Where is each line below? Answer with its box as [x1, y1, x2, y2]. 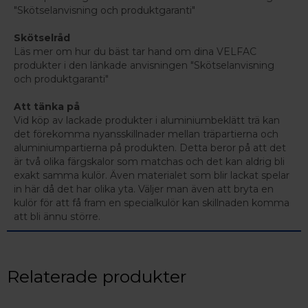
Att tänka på [14, 100, 80, 113]
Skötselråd [14, 31, 70, 44]
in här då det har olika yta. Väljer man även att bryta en [14, 182, 274, 195]
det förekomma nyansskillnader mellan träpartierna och [14, 127, 278, 140]
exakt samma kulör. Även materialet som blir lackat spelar [14, 168, 289, 181]
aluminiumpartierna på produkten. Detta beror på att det [14, 141, 286, 154]
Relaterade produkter [7, 265, 186, 287]
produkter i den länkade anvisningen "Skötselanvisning [14, 58, 274, 71]
